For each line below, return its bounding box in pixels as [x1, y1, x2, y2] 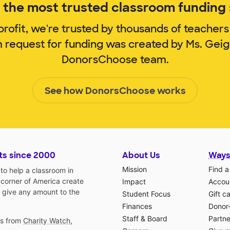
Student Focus [122, 189, 170, 198]
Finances [122, 201, 152, 210]
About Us [122, 149, 160, 161]
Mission [122, 164, 147, 174]
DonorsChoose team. [61, 52, 169, 66]
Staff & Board [122, 214, 167, 223]
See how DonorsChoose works [44, 84, 186, 97]
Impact [122, 177, 146, 186]
